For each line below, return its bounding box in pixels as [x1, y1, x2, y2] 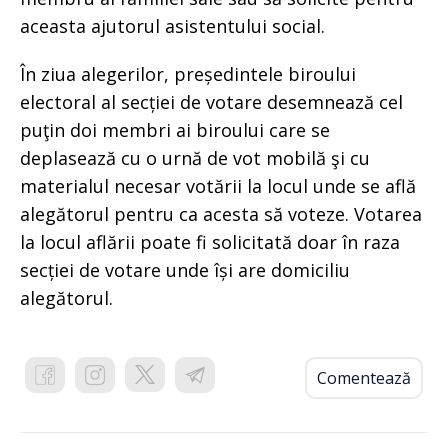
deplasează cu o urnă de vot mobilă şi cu [20, 145, 370, 170]
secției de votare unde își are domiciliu [20, 257, 350, 282]
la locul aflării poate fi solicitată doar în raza [20, 229, 400, 254]
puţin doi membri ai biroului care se [20, 117, 330, 142]
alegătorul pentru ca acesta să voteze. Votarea [20, 201, 422, 226]
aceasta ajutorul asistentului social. [20, 13, 325, 38]
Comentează [317, 366, 411, 389]
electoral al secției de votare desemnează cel [20, 89, 403, 114]
